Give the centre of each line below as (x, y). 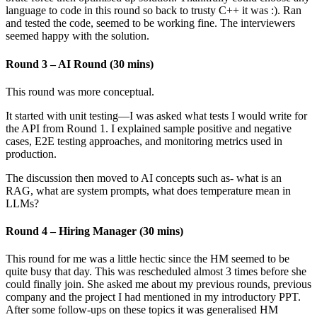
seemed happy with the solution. (77, 36)
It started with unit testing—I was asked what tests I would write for (156, 115)
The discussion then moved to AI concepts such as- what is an (144, 178)
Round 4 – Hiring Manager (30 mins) (94, 231)
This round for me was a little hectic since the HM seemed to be (148, 259)
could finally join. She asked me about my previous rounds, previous (158, 284)
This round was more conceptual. (80, 91)
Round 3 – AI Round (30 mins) (80, 64)
